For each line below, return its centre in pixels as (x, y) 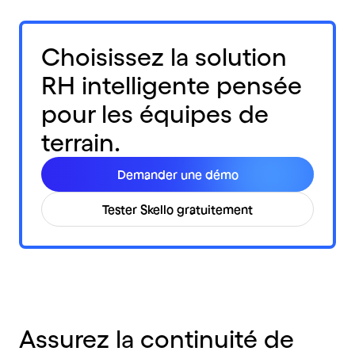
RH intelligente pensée (172, 85)
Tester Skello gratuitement (177, 209)
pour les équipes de (155, 114)
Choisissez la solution (164, 57)
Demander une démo (177, 174)
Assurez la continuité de (157, 339)
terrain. (81, 142)
